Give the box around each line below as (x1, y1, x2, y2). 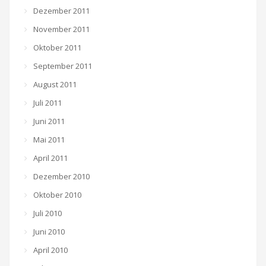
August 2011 (33, 79, 77, 90)
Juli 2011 (33, 97, 62, 108)
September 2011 (33, 61, 92, 71)
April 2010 (33, 245, 68, 255)
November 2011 (33, 24, 90, 34)
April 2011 (33, 153, 68, 163)
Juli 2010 (33, 208, 62, 218)
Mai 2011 (33, 134, 65, 145)
